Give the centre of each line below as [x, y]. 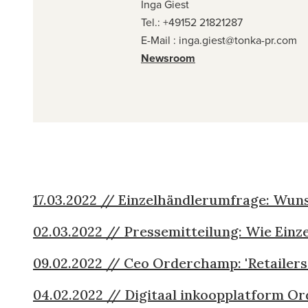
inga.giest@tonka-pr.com [238, 40]
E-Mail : [160, 40]
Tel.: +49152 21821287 [192, 22]
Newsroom [168, 58]
